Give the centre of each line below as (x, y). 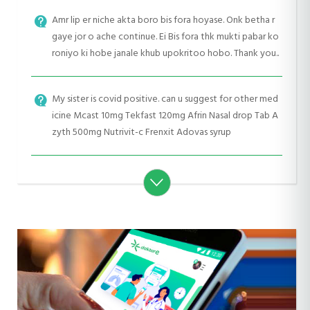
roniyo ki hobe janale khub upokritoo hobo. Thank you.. (165, 53)
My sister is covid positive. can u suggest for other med (165, 99)
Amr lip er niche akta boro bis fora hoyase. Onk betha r (163, 20)
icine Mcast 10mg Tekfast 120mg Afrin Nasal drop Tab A (165, 115)
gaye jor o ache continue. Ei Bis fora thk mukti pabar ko (165, 36)
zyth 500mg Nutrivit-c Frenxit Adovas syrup (142, 132)
